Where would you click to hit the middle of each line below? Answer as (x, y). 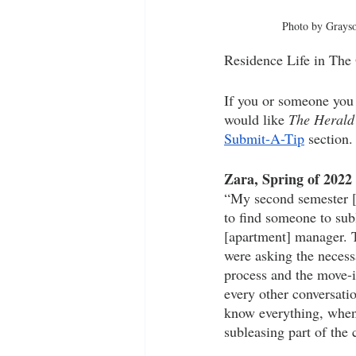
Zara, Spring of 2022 (288, 179)
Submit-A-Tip (264, 138)
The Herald (321, 119)
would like (256, 119)
